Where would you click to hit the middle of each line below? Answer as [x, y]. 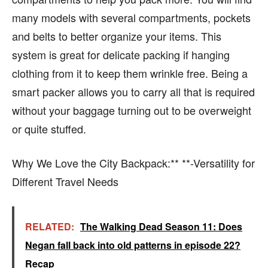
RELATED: [50, 227]
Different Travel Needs [65, 182]
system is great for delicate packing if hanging [121, 55]
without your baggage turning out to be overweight [132, 110]
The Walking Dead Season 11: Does [161, 227]
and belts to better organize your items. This [117, 36]
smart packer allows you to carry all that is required [133, 92]
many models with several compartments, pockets [131, 18]
